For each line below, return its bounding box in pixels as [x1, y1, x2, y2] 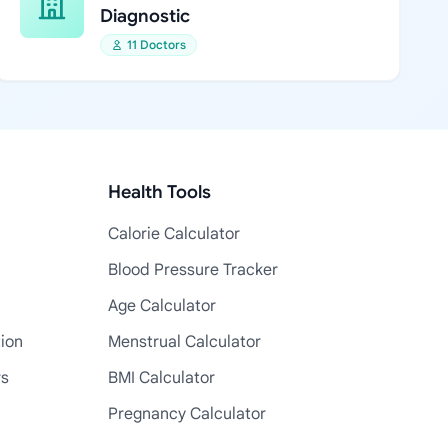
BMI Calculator [108, 368, 215, 388]
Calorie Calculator [108, 224, 240, 244]
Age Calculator [108, 296, 216, 316]
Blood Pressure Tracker [108, 260, 278, 280]
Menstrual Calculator [108, 332, 261, 352]
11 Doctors [126, 37, 186, 52]
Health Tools [108, 181, 211, 203]
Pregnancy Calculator [108, 404, 266, 424]
